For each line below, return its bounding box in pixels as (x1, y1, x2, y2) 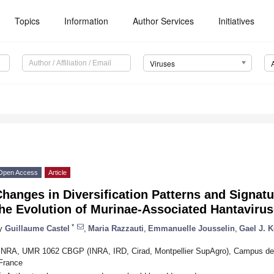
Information (64, 15, 109, 27)
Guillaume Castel (5, 223, 70, 233)
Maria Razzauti (88, 223, 144, 233)
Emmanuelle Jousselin (148, 223, 235, 233)
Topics (15, 15, 40, 27)
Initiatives (218, 15, 255, 27)
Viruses (149, 58, 175, 69)
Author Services (133, 15, 194, 27)
